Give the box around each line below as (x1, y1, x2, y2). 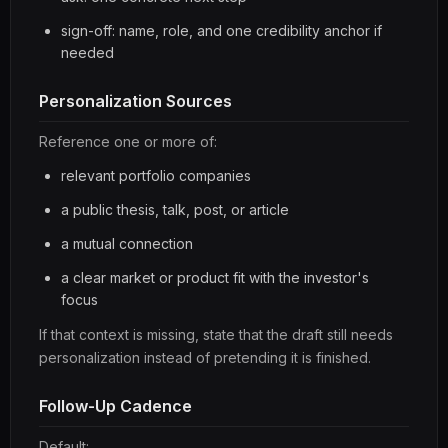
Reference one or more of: (39, 133, 217, 150)
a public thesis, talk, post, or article (61, 201, 289, 218)
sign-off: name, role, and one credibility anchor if (61, 22, 382, 39)
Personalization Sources (39, 91, 232, 111)
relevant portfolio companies (61, 167, 251, 184)
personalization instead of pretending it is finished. (39, 349, 371, 366)
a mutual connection (61, 235, 193, 252)
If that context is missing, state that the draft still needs (39, 326, 393, 343)
